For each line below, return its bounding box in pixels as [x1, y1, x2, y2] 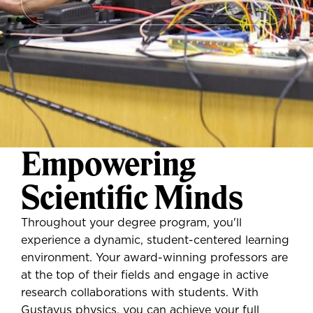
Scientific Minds [21, 177, 243, 217]
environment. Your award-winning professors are [21, 252, 288, 263]
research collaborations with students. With [21, 287, 259, 298]
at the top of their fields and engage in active [21, 270, 268, 281]
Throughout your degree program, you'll [21, 217, 242, 228]
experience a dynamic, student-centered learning [21, 235, 289, 246]
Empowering [21, 144, 196, 184]
